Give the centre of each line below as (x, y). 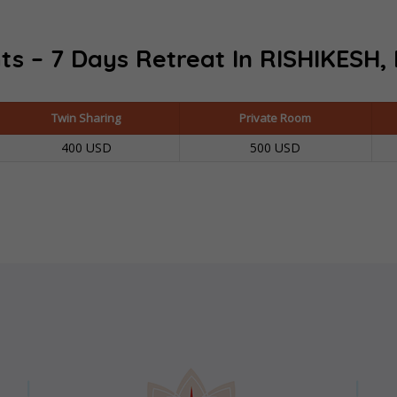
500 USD (275, 147)
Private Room (275, 117)
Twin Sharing (86, 117)
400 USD (86, 147)
